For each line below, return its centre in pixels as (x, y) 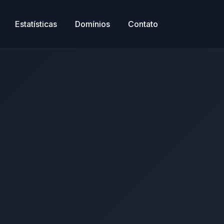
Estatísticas (36, 24)
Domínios (92, 24)
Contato (143, 24)
